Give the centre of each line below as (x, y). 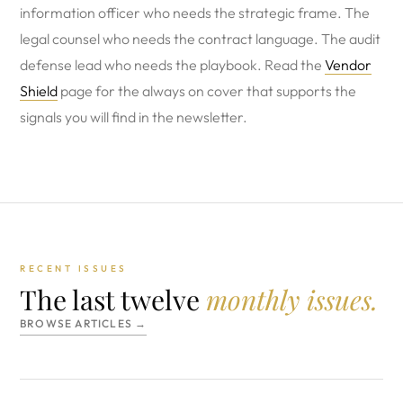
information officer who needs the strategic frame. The (195, 13)
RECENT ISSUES (74, 269)
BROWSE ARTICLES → (84, 323)
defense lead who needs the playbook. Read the (172, 65)
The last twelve (113, 300)
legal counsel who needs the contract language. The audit (200, 39)
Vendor (348, 65)
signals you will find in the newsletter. (134, 117)
